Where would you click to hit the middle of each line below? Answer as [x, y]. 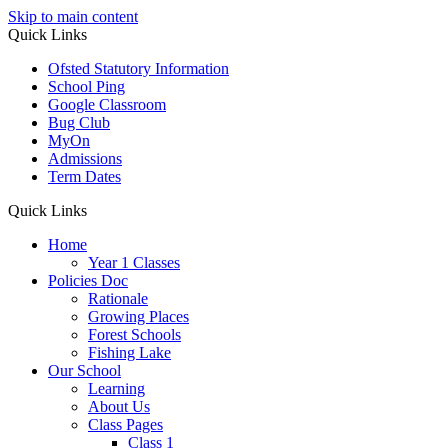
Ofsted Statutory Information [138, 68]
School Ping [86, 86]
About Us [119, 406]
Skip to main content [73, 16]
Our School [84, 370]
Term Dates [84, 176]
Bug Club [79, 122]
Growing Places [138, 316]
